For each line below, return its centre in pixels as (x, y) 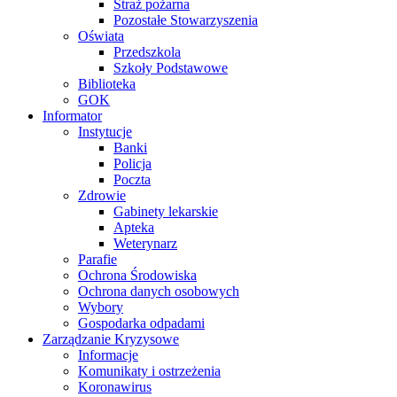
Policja (132, 163)
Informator (72, 115)
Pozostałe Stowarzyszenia (186, 19)
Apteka (134, 227)
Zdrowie (102, 195)
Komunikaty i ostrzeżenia (149, 370)
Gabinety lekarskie (166, 211)
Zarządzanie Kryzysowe (111, 339)
